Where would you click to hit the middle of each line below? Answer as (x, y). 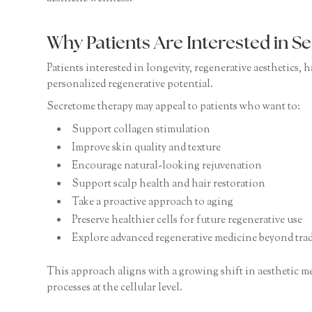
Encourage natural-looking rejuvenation (167, 166)
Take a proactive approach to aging (153, 203)
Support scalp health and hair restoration (169, 185)
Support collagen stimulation (141, 130)
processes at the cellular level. (115, 288)
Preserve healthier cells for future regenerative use (187, 221)
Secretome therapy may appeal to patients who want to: (174, 107)
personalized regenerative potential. (130, 85)
